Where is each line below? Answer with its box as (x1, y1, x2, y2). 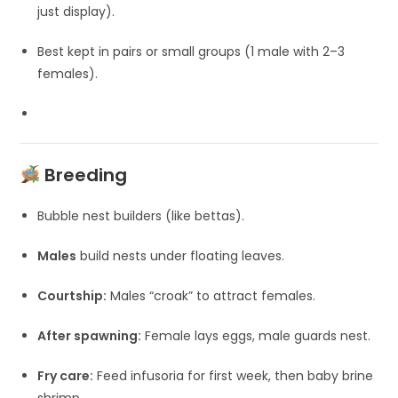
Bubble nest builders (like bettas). (37, 206, 245, 225)
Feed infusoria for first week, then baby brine (93, 366, 374, 385)
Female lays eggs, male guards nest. (141, 326, 371, 345)
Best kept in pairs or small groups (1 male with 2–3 (37, 42, 346, 60)
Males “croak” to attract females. (107, 286, 316, 305)
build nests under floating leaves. (76, 246, 285, 265)
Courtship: (37, 286, 107, 305)
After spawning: (37, 326, 142, 345)
